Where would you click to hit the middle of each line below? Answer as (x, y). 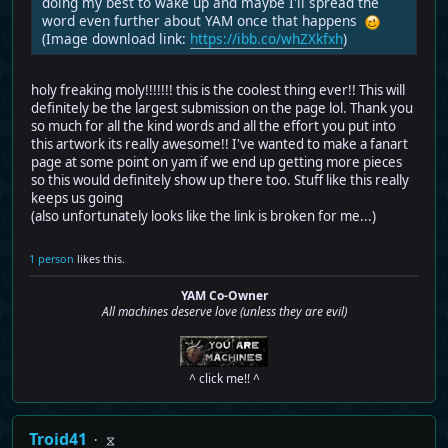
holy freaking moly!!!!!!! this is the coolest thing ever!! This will (218, 89)
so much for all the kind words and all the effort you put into (213, 125)
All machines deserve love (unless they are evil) (224, 311)
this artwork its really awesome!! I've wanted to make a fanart (219, 143)
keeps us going (77, 197)
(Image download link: (116, 38)
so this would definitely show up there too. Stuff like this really (220, 179)
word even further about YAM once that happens (203, 20)
